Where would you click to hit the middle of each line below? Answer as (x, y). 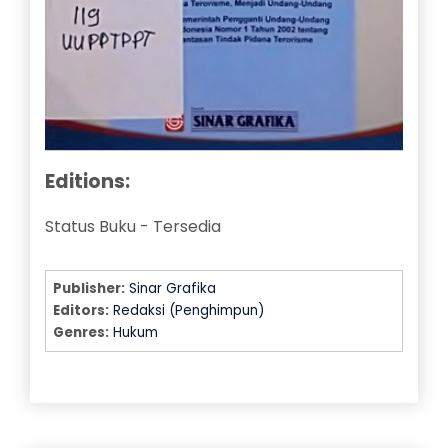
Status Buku (90, 226)
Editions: (87, 181)
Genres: (81, 332)
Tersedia (187, 226)
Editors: (81, 310)
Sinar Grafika (173, 288)
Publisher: (89, 288)
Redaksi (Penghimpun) (189, 310)
